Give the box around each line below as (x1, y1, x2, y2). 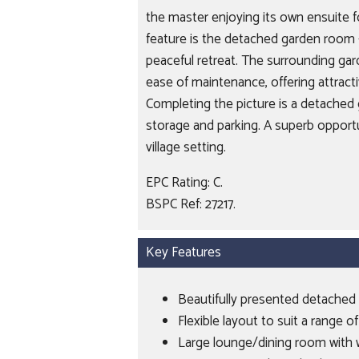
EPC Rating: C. (146, 171, 223, 194)
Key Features (146, 241, 221, 264)
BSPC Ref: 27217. (146, 192, 236, 216)
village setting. (146, 135, 226, 159)
